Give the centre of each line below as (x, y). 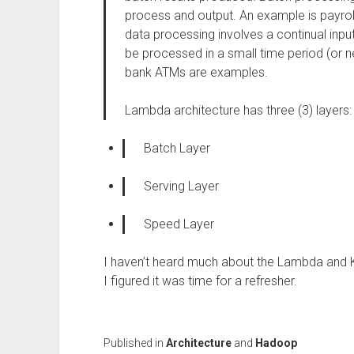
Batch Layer (177, 148)
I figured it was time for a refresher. (200, 281)
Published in (134, 343)
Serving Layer (181, 186)
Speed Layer (179, 224)
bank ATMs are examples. (196, 72)
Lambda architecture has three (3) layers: (238, 110)
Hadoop (276, 343)
